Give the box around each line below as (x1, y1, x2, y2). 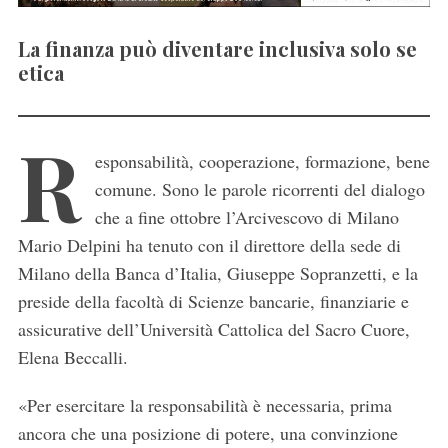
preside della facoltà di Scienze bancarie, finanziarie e (17, 289, 409, 314)
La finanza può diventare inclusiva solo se (17, 35, 417, 63)
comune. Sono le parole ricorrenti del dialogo (94, 177, 425, 202)
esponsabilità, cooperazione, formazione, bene (94, 149, 430, 174)
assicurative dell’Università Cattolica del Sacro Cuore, (17, 317, 410, 342)
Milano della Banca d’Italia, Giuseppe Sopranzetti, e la (17, 261, 418, 286)
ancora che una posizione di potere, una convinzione (17, 421, 398, 446)
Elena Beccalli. (17, 345, 128, 370)
